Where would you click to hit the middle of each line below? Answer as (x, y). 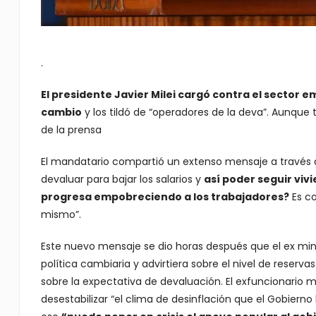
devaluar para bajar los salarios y (122, 179)
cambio (61, 112)
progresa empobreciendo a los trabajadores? (165, 196)
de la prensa (71, 129)
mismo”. (61, 214)
